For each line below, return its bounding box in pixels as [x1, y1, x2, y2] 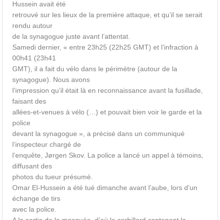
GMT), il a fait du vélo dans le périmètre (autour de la [12, 65, 178, 73]
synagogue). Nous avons [12, 76, 90, 83]
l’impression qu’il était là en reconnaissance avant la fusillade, [12, 86, 203, 94]
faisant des [12, 97, 47, 105]
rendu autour [12, 22, 53, 29]
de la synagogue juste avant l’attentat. [12, 32, 131, 40]
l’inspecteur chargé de [12, 140, 82, 148]
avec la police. [12, 205, 57, 213]
